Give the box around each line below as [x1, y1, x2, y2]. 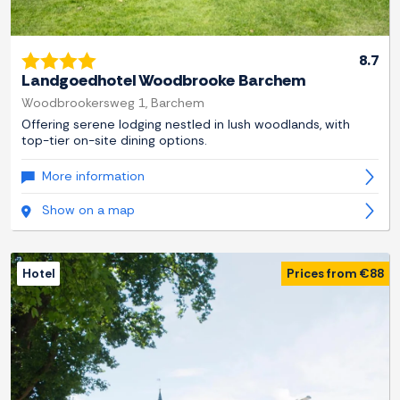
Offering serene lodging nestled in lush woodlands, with [21, 116, 350, 133]
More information [42, 168, 145, 185]
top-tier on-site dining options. [21, 132, 207, 149]
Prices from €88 [287, 265, 384, 282]
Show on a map [42, 202, 135, 219]
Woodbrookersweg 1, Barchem [21, 95, 204, 112]
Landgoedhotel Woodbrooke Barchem [21, 70, 305, 92]
